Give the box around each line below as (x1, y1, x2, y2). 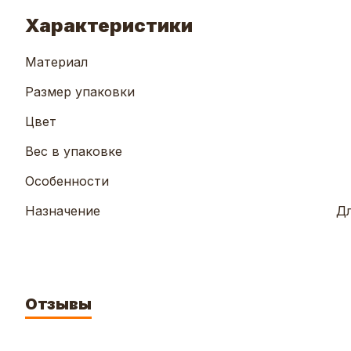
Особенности (25, 173, 109, 190)
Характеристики (25, 14, 193, 38)
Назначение (25, 203, 100, 219)
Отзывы (25, 295, 92, 314)
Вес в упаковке (25, 143, 122, 160)
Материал (25, 54, 88, 71)
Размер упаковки (25, 84, 135, 100)
